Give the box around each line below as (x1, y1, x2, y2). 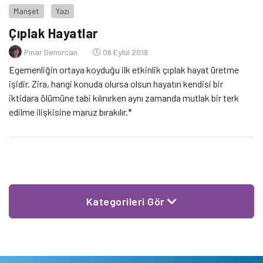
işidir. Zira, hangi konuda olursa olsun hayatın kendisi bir (9, 78, 223, 90)
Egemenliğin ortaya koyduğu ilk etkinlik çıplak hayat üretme (9, 64, 239, 76)
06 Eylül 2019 (101, 46, 148, 57)
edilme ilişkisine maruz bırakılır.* (9, 106, 132, 118)
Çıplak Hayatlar (9, 25, 98, 41)
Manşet (14, 6, 39, 16)
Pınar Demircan (24, 46, 77, 57)
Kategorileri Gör (86, 195, 167, 208)
